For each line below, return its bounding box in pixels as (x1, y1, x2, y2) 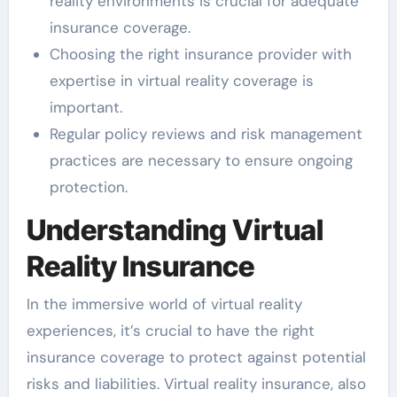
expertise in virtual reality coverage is (49, 71, 314, 91)
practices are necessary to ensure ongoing (49, 151, 353, 171)
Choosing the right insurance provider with (49, 44, 352, 65)
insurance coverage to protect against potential (26, 346, 366, 367)
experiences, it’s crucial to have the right (26, 320, 315, 340)
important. (49, 97, 122, 118)
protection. (49, 177, 128, 198)
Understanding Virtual (26, 213, 323, 248)
